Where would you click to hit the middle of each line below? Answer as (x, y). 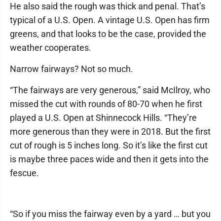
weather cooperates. (51, 48)
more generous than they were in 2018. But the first (110, 132)
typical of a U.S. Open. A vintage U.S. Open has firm (110, 20)
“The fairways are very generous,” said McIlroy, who (110, 90)
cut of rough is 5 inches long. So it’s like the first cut (109, 146)
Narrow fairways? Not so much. (72, 69)
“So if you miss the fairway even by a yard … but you (110, 214)
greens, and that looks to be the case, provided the (108, 34)
